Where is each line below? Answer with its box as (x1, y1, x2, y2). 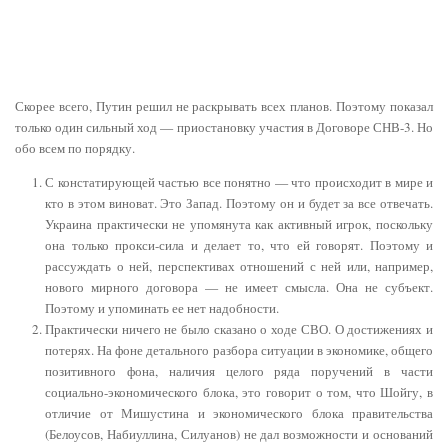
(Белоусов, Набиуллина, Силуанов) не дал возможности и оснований (45, 424, 433, 443)
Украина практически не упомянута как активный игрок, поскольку (45, 214, 433, 233)
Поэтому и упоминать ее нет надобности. (45, 298, 279, 317)
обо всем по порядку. (15, 138, 135, 157)
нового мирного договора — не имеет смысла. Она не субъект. (45, 277, 433, 296)
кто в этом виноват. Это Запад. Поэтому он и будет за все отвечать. (45, 193, 433, 212)
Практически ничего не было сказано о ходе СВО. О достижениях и (45, 319, 433, 338)
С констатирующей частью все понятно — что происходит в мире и (45, 172, 433, 191)
